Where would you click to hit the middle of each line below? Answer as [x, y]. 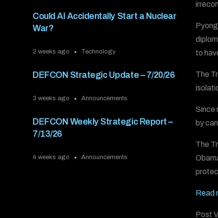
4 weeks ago [51, 157]
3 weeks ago [51, 99]
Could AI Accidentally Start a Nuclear [105, 16]
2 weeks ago [51, 52]
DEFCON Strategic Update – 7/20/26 [104, 75]
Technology [99, 52]
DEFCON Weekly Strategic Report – [103, 122]
